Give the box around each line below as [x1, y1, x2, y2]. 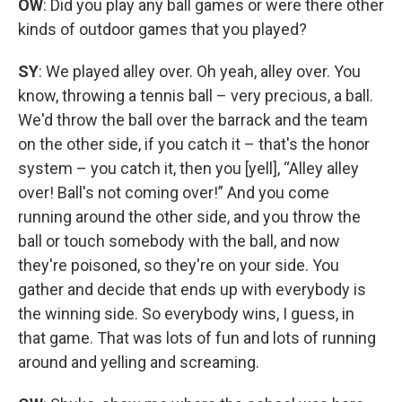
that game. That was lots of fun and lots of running [18, 328, 376, 347]
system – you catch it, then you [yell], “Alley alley [18, 158, 359, 178]
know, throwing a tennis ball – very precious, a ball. [18, 85, 373, 105]
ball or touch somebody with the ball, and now [18, 231, 340, 250]
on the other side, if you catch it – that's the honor [18, 134, 370, 153]
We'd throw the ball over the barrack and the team [18, 109, 368, 129]
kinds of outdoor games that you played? [18, 19, 307, 39]
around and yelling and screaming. [18, 352, 259, 371]
